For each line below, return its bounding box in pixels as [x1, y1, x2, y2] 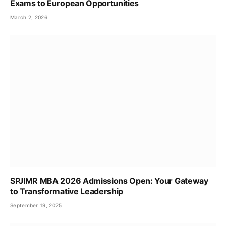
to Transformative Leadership [10, 186, 124, 197]
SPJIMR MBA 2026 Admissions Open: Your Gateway [10, 176, 208, 186]
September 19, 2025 [10, 202, 62, 209]
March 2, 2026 [10, 14, 47, 21]
